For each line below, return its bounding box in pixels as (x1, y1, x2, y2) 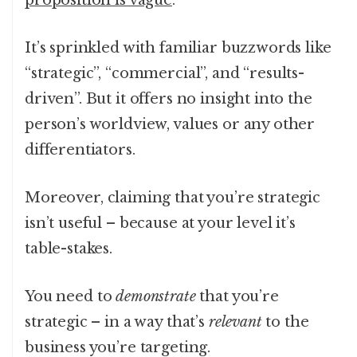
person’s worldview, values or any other (25, 116, 316, 134)
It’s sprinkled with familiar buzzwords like (25, 39, 331, 57)
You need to (25, 288, 116, 306)
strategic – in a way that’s (25, 313, 209, 331)
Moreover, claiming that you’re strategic (25, 189, 321, 207)
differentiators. (25, 141, 135, 159)
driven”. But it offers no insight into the (25, 90, 312, 108)
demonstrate (116, 288, 196, 306)
